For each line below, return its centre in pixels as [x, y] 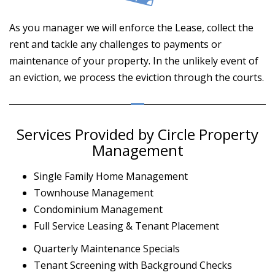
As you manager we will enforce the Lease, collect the [131, 28]
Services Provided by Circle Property [137, 134]
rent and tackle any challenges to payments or [115, 45]
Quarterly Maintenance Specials [107, 249]
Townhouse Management [94, 193]
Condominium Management [98, 210]
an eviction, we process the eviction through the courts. [137, 78]
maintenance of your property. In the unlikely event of [134, 61]
